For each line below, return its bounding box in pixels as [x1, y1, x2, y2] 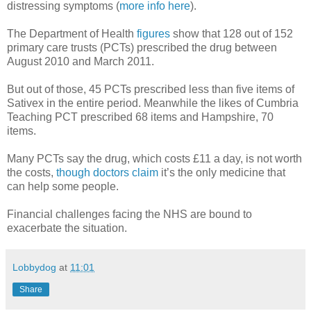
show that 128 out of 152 [170, 27, 293, 40]
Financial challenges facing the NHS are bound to [7, 208, 252, 220]
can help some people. [7, 180, 119, 192]
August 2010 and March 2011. [7, 55, 154, 67]
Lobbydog [12, 261, 56, 273]
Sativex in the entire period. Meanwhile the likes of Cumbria [7, 96, 299, 109]
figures [137, 27, 170, 40]
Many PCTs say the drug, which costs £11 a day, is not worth [7, 152, 302, 165]
